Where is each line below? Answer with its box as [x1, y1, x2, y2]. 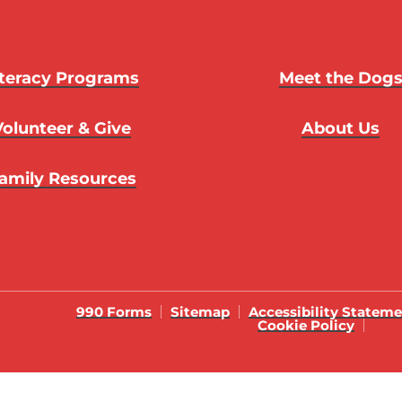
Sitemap [170, 302, 230, 320]
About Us [301, 118, 380, 138]
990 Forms [75, 302, 152, 320]
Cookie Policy [257, 316, 354, 334]
